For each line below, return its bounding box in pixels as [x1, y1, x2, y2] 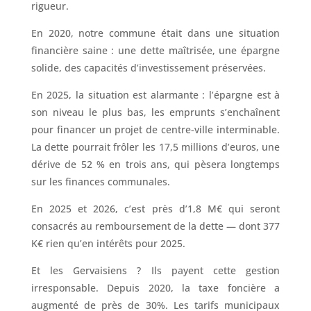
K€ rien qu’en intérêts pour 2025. [31, 236, 185, 250]
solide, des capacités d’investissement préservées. [31, 60, 266, 74]
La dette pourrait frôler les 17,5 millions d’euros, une [31, 140, 280, 153]
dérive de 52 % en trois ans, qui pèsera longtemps [31, 157, 280, 171]
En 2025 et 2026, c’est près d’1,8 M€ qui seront [31, 201, 280, 215]
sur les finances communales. [31, 174, 170, 188]
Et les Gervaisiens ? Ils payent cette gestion [31, 263, 280, 277]
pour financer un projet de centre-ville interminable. [31, 122, 280, 136]
